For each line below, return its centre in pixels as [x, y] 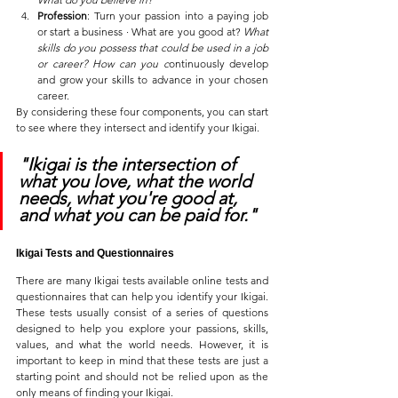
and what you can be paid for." [138, 215]
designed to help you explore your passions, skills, [142, 329]
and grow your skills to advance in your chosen [153, 80]
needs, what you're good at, [130, 199]
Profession [62, 16]
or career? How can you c [103, 64]
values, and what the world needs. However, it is [142, 345]
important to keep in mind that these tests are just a [142, 361]
